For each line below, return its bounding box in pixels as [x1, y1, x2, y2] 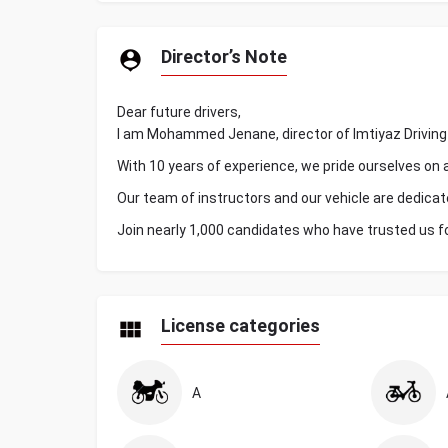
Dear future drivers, [117, 104, 241, 120]
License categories [161, 315, 320, 336]
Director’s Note [161, 46, 287, 67]
